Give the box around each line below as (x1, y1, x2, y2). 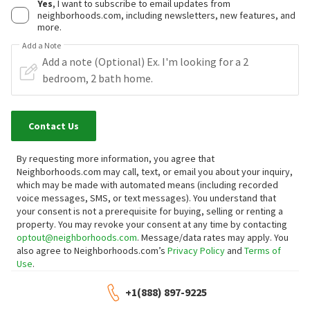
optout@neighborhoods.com (17, 230, 137, 244)
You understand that (193, 191, 276, 204)
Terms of (244, 244, 281, 257)
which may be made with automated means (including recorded (17, 178, 278, 191)
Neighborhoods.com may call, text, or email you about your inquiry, (17, 165, 293, 178)
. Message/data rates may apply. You (137, 230, 289, 244)
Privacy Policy (167, 244, 225, 257)
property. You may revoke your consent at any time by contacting (17, 217, 287, 230)
